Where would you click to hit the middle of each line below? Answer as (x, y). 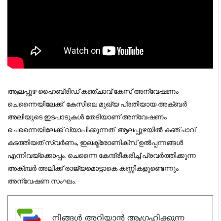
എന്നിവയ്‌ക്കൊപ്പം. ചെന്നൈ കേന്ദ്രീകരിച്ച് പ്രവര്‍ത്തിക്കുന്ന (102, 155)
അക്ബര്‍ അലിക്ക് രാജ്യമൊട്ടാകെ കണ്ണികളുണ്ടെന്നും (93, 168)
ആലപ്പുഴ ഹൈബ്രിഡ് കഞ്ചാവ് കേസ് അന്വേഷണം (93, 91)
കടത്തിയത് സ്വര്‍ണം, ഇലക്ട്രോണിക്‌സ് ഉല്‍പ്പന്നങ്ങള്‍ (95, 142)
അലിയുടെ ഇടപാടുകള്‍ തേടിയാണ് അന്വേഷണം (87, 117)
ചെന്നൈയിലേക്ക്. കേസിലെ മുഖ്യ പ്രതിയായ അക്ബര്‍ (97, 104)
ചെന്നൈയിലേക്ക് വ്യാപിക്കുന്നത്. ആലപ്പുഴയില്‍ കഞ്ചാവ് (101, 129)
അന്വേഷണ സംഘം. (42, 181)
